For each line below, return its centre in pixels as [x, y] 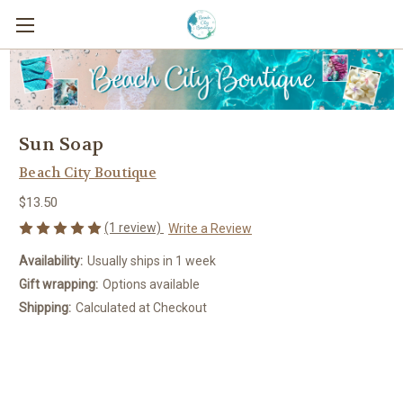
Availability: [51, 261]
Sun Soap [61, 144]
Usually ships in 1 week [151, 261]
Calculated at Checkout [141, 308]
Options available [151, 285]
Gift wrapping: [58, 285]
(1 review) [134, 227]
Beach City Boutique [88, 172]
